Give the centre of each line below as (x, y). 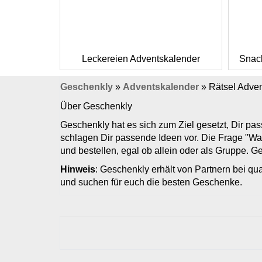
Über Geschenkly (96, 106)
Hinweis (78, 169)
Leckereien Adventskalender (141, 59)
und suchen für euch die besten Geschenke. (151, 182)
